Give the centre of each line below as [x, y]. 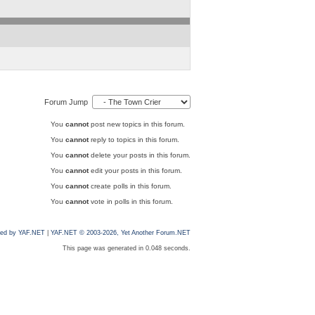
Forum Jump [68, 102]
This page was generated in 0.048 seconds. [126, 248]
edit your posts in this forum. [135, 171]
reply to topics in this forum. [134, 140]
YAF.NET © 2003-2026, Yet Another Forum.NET [120, 233]
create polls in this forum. [130, 186]
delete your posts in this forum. [139, 155]
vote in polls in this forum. [130, 201]
